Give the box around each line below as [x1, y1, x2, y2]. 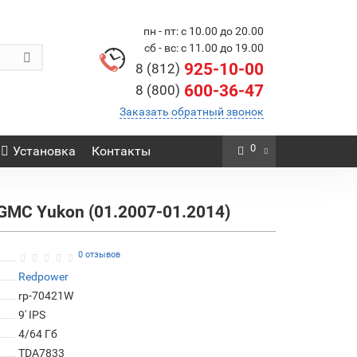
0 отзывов [77, 249, 120, 260]
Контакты [91, 143, 151, 159]
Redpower [18, 270, 69, 283]
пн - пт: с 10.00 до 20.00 [143, 25, 264, 37]
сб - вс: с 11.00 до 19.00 [144, 41, 264, 54]
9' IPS [18, 308, 45, 321]
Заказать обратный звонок [120, 105, 264, 118]
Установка [12, 143, 76, 159]
